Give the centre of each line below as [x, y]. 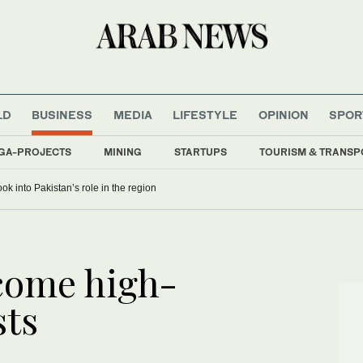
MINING [123, 152]
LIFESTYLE [205, 114]
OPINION [283, 114]
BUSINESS [62, 114]
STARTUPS [201, 152]
